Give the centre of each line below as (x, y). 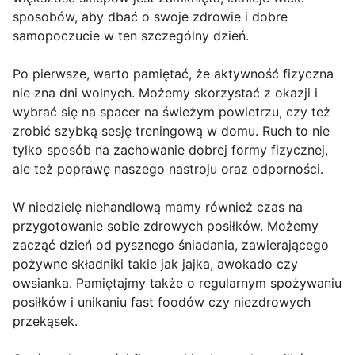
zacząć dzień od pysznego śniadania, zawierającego (171, 245)
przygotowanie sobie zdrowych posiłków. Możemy (166, 226)
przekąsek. (45, 321)
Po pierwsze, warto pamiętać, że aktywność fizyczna (173, 74)
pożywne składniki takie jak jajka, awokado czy (155, 264)
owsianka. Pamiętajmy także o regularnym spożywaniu (177, 283)
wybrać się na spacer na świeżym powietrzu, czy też (172, 112)
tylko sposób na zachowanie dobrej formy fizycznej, (170, 150)
